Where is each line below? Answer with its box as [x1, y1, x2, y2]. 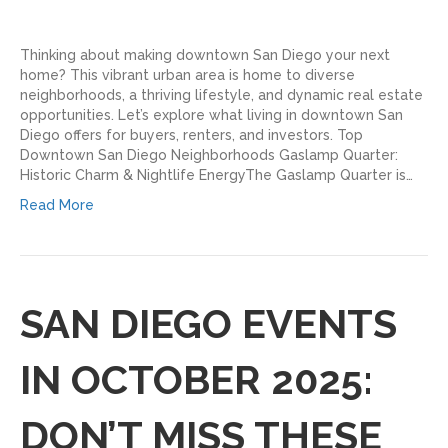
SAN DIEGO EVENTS [20, 299, 397, 347]
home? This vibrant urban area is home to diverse [20, 66, 355, 83]
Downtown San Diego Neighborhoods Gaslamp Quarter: [20, 146, 398, 163]
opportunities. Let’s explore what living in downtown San [20, 106, 403, 123]
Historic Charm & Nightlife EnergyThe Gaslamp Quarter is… [20, 166, 413, 183]
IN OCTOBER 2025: [20, 355, 373, 403]
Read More [20, 196, 94, 213]
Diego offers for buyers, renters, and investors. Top [20, 126, 363, 143]
